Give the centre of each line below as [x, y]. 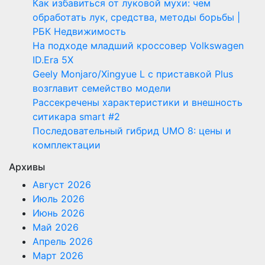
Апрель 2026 [63, 241]
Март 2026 [58, 256]
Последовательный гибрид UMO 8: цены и [132, 131]
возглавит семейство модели [102, 88]
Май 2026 [56, 227]
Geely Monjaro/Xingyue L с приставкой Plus [133, 74]
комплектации [67, 145]
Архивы [27, 167]
